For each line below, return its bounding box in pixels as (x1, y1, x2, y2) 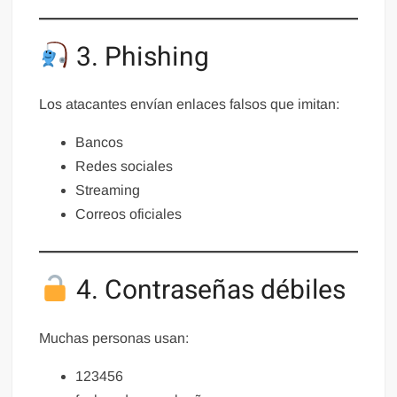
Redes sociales (75, 159, 174, 175)
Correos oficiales (75, 206, 183, 222)
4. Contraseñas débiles (69, 271, 346, 311)
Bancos (75, 135, 124, 151)
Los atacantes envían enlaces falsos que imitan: (39, 97, 340, 113)
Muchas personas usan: (39, 330, 190, 346)
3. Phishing (69, 37, 209, 77)
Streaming (75, 183, 141, 198)
